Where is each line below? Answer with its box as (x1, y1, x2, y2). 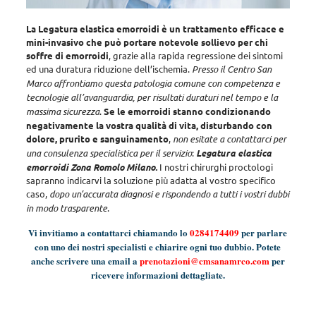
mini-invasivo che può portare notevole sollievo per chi (25, 35, 268, 48)
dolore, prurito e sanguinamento (25, 132, 169, 145)
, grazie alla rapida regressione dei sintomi (108, 49, 283, 61)
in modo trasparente (25, 201, 107, 214)
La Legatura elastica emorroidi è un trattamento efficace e (25, 22, 284, 35)
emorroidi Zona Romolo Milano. (25, 160, 157, 173)
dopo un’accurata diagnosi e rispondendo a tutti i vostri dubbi (49, 187, 289, 200)
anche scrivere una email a (30, 253, 140, 267)
